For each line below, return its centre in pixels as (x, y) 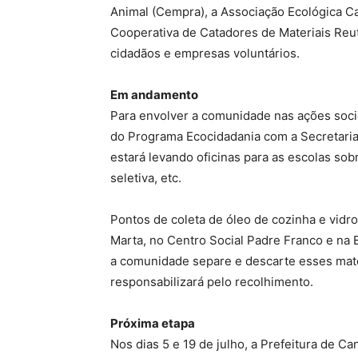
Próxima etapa (153, 324)
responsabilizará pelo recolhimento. (212, 282)
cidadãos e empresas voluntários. (205, 54)
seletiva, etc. (146, 178)
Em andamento (154, 95)
